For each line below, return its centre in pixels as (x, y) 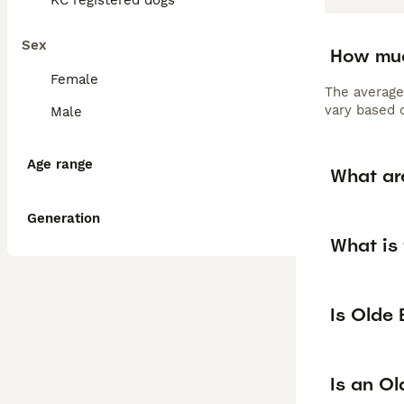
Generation (64, 218)
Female (74, 79)
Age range (60, 164)
